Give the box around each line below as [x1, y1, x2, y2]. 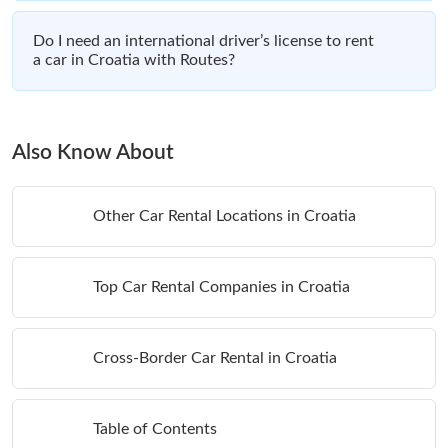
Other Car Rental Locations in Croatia [93, 207, 356, 224]
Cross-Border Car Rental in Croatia [93, 349, 337, 366]
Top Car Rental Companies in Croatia [93, 278, 350, 295]
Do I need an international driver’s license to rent [33, 32, 374, 49]
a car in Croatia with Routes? [33, 51, 235, 68]
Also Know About [12, 141, 174, 163]
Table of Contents [93, 420, 217, 437]
